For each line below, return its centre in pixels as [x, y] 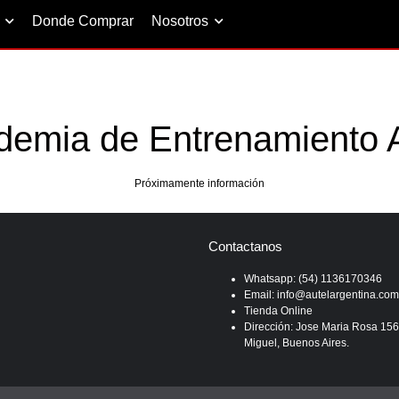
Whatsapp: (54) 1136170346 [314, 279]
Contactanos [245, 247]
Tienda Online [278, 311]
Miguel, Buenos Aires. [297, 343]
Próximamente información [199, 183]
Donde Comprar [82, 21]
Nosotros [179, 21]
